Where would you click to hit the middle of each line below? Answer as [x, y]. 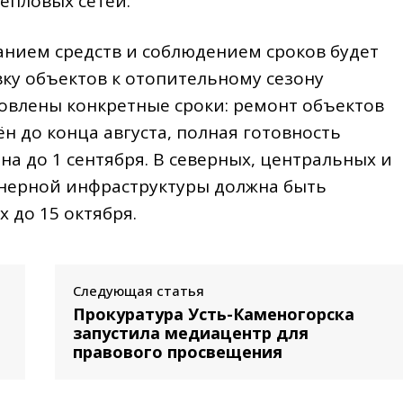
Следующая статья [138, 290]
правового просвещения [177, 351]
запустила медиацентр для [190, 332]
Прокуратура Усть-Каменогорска [213, 313]
